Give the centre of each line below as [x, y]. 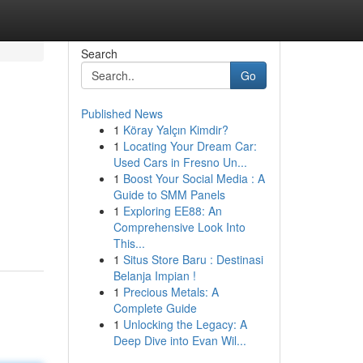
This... [129, 243]
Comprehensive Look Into [179, 227]
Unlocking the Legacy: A [185, 324]
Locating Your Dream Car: [190, 146]
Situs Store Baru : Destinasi [193, 259]
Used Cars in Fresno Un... [180, 162]
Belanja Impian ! [154, 275]
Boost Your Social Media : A [194, 178]
